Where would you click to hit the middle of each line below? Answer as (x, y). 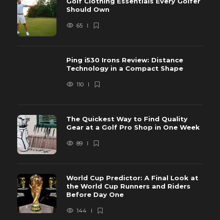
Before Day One (96, 195)
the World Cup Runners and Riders (128, 186)
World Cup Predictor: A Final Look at (132, 178)
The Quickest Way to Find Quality (127, 119)
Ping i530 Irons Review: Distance (125, 60)
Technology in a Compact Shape (126, 69)
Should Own (89, 10)
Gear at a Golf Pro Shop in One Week (134, 127)
